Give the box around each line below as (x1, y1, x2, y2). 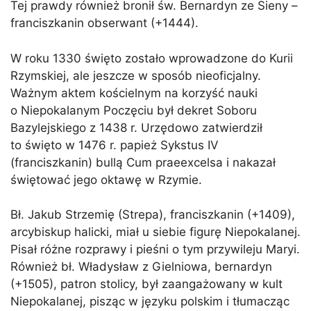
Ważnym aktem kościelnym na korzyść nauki (10, 85, 258, 100)
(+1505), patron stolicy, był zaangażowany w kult (10, 277, 283, 292)
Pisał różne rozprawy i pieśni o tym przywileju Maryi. (10, 242, 300, 257)
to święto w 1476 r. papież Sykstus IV (10, 137, 219, 152)
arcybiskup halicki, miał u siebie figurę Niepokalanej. (10, 225, 301, 239)
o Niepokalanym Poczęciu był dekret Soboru (10, 103, 257, 117)
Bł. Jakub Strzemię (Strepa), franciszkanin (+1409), (10, 208, 295, 222)
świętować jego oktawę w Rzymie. (10, 172, 202, 187)
